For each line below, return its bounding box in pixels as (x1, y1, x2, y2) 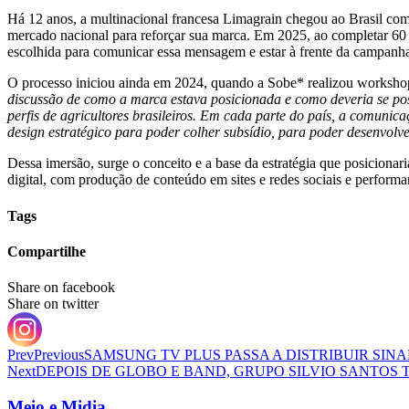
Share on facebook (7, 279, 115, 296)
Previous (34, 347, 84, 363)
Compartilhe (7, 243, 86, 259)
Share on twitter (7, 296, 99, 312)
